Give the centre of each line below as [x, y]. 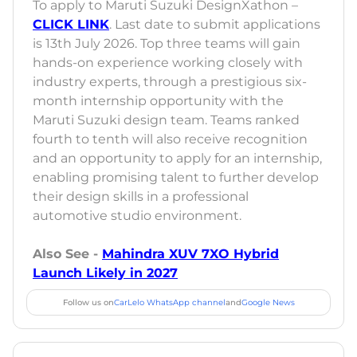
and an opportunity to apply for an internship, [177, 159]
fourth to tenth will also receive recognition [170, 139]
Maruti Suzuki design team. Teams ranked [166, 120]
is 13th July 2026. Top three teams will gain [167, 44]
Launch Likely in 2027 [105, 273]
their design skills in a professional [141, 197]
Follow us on [88, 303]
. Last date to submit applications [215, 25]
